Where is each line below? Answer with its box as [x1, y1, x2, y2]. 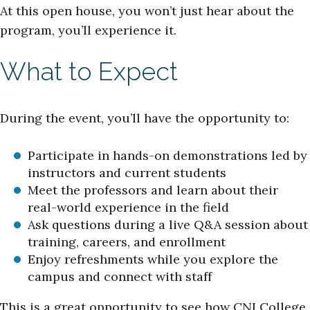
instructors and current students [28, 165, 226, 181]
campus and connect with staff [28, 268, 212, 284]
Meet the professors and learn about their [28, 182, 278, 198]
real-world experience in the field [28, 199, 229, 215]
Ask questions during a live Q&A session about [28, 217, 308, 232]
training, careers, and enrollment [28, 234, 226, 250]
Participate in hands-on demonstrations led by [28, 147, 307, 163]
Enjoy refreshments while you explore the [28, 251, 278, 267]
